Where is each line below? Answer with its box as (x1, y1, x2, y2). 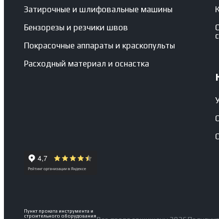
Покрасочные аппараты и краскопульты (23, 41, 175, 51)
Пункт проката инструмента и (23, 208, 93, 214)
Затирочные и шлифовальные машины (23, 4, 173, 15)
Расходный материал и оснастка (23, 59, 149, 69)
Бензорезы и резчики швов (23, 22, 128, 33)
